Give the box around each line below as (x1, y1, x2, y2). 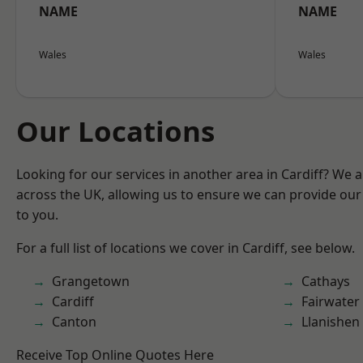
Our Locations (16, 112, 215, 150)
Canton (52, 313, 96, 331)
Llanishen (301, 313, 360, 331)
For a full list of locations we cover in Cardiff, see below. (16, 239, 355, 257)
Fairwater (301, 293, 360, 310)
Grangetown (52, 272, 130, 290)
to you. (16, 206, 58, 224)
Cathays (301, 272, 350, 290)
